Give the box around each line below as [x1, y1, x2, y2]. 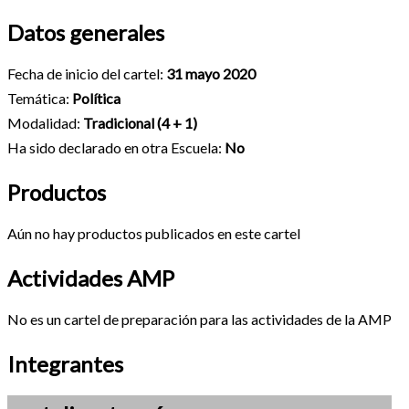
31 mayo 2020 [166, 64, 256, 82]
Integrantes [7, 350, 123, 377]
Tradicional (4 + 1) [83, 113, 197, 131]
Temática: [7, 89, 72, 107]
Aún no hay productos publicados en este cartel [7, 224, 300, 242]
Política [72, 89, 121, 107]
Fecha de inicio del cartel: [7, 64, 166, 82]
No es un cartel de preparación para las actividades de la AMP [7, 309, 392, 328]
